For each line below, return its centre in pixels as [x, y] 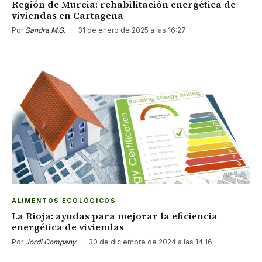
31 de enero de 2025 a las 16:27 [131, 30]
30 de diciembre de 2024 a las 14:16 [149, 242]
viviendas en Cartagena [68, 15]
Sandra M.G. [45, 30]
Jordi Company [51, 242]
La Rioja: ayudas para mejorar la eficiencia [115, 216]
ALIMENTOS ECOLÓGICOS [64, 201]
